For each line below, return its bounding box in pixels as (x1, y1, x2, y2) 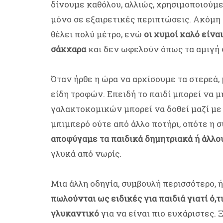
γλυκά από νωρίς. (51, 148, 121, 160)
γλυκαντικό (51, 208, 99, 220)
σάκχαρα (51, 43, 86, 55)
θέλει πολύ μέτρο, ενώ (51, 28, 144, 40)
